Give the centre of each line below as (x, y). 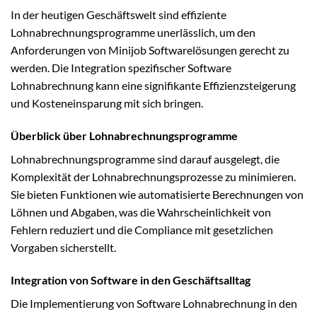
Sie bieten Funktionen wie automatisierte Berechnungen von (157, 194)
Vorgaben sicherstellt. (63, 247)
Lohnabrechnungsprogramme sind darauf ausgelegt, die (145, 158)
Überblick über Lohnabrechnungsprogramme (124, 135)
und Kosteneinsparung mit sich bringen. (107, 103)
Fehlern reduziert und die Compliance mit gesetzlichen (142, 229)
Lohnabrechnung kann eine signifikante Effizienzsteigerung (153, 86)
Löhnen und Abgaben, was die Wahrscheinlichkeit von (141, 212)
